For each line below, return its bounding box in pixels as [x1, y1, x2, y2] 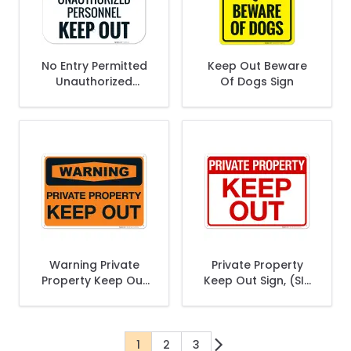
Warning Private [49, 257, 139, 273]
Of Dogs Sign [220, 74, 294, 89]
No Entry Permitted [41, 58, 147, 74]
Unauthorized [56, 74, 132, 89]
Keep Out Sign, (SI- [204, 273, 310, 288]
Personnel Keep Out [38, 89, 150, 105]
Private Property [211, 257, 303, 273]
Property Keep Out [41, 273, 147, 288]
